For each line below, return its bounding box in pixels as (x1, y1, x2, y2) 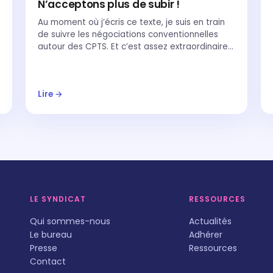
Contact (30, 255, 66, 268)
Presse (30, 242, 58, 254)
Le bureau (30, 229, 73, 241)
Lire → (38, 88, 63, 100)
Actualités (189, 215, 232, 227)
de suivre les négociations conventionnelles (38, 29, 218, 40)
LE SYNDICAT (30, 194, 87, 204)
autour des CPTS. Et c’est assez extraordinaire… (38, 41, 233, 52)
